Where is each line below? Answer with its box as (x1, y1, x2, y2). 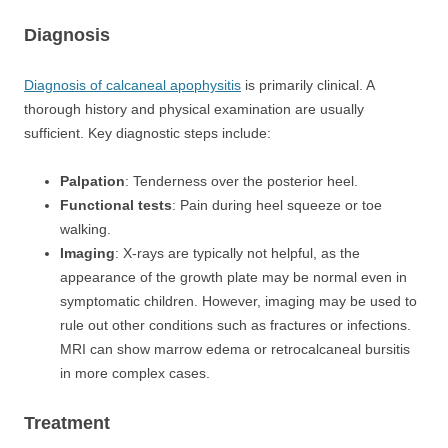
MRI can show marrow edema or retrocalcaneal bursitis (60, 341, 410, 357)
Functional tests (60, 197, 172, 213)
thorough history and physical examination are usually (24, 101, 364, 117)
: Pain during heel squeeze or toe (172, 197, 382, 213)
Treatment (24, 413, 110, 433)
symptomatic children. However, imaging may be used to (60, 293, 417, 309)
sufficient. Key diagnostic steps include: (24, 125, 271, 141)
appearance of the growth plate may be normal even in (60, 269, 407, 285)
